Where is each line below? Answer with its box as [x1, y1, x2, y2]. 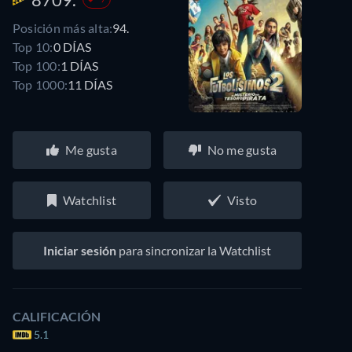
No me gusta [207, 142, 277, 157]
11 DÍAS [68, 76, 113, 92]
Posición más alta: [13, 20, 113, 35]
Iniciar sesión [43, 243, 116, 258]
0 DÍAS [53, 38, 91, 54]
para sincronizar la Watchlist [116, 243, 271, 258]
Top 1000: [13, 76, 68, 92]
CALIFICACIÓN [13, 309, 101, 324]
